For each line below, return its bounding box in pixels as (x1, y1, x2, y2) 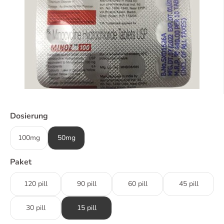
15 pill (76, 203, 96, 212)
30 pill (25, 203, 45, 212)
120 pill (23, 179, 47, 188)
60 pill (127, 179, 147, 188)
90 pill (76, 179, 96, 188)
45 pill (178, 179, 198, 188)
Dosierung (10, 110, 48, 121)
